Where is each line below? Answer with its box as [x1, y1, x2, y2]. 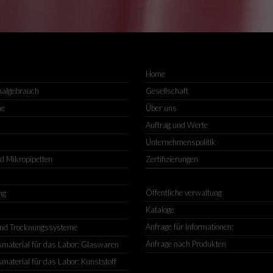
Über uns [146, 103, 177, 113]
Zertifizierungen [146, 154, 198, 164]
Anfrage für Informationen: [146, 222, 233, 232]
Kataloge [146, 205, 174, 214]
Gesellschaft [146, 86, 188, 96]
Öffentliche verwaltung [146, 188, 222, 197]
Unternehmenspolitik [146, 137, 216, 147]
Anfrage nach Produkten [146, 239, 226, 249]
